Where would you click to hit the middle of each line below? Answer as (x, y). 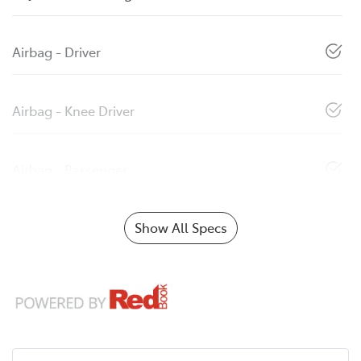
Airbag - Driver (56, 51)
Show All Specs (180, 227)
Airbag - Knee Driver (73, 110)
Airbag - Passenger (70, 169)
